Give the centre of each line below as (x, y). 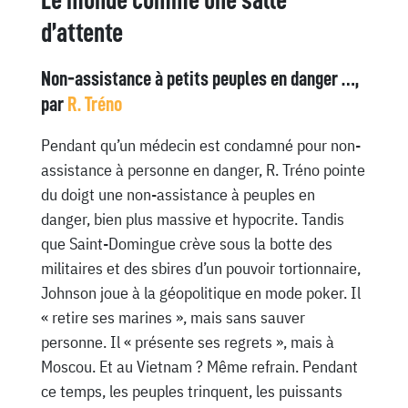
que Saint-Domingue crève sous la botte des (186, 244)
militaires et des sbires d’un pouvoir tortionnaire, (200, 269)
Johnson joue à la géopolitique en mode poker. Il (200, 293)
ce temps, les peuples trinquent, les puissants (191, 392)
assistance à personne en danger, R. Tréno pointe (203, 170)
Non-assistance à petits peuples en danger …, (199, 79)
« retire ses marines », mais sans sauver (173, 318)
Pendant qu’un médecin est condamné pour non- (200, 146)
